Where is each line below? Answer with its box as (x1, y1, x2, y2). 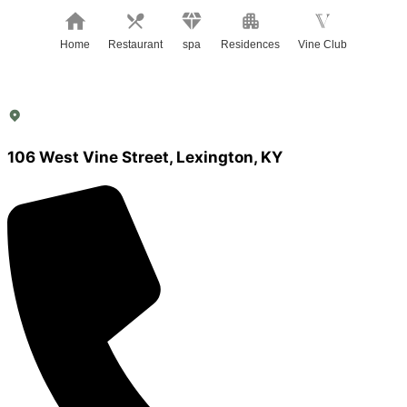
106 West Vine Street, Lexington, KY (7, 146, 283, 166)
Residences (221, 37, 280, 51)
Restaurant (108, 37, 163, 51)
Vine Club (298, 37, 347, 51)
